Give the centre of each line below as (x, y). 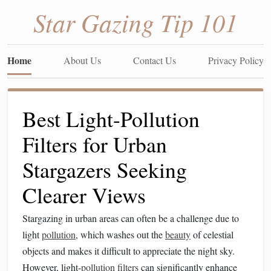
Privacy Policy (236, 60)
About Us (82, 60)
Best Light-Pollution (111, 119)
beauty (178, 234)
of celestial (212, 234)
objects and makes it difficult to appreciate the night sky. (129, 251)
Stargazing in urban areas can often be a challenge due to (131, 218)
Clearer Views (84, 195)
